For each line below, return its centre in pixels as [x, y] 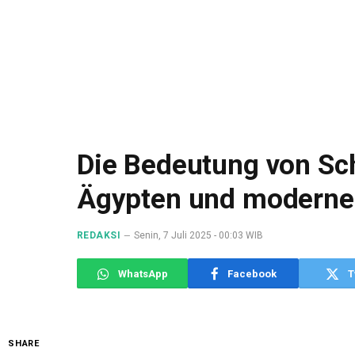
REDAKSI [99, 235]
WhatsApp [143, 273]
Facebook [252, 273]
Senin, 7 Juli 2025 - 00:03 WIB [199, 235]
